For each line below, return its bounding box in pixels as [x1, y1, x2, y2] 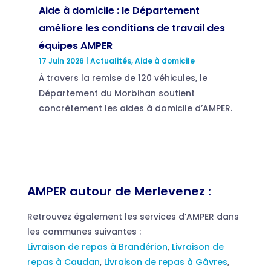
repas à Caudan [27, 255, 100, 268]
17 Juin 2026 [38, 55, 84, 66]
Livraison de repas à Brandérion [27, 240, 168, 253]
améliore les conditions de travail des [38, 21, 225, 35]
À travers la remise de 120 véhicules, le [38, 71, 207, 84]
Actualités [90, 55, 131, 66]
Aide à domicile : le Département [38, 3, 200, 18]
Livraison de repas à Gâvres [103, 255, 227, 268]
